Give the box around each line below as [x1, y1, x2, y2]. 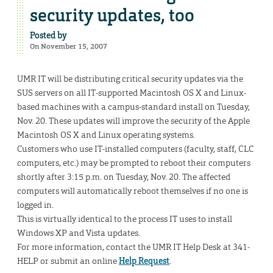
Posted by [30, 30, 67, 41]
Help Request [119, 255, 169, 267]
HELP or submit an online [17, 255, 119, 267]
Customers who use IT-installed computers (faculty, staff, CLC [17, 143, 254, 155]
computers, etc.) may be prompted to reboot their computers [17, 157, 250, 169]
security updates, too [30, 4, 194, 27]
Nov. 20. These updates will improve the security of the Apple [17, 115, 250, 127]
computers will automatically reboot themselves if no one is [17, 185, 248, 197]
